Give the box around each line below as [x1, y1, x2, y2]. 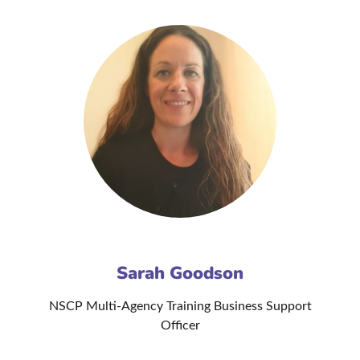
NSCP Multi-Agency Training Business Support [48, 300, 312, 313]
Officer [160, 319, 200, 333]
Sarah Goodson [117, 261, 243, 286]
